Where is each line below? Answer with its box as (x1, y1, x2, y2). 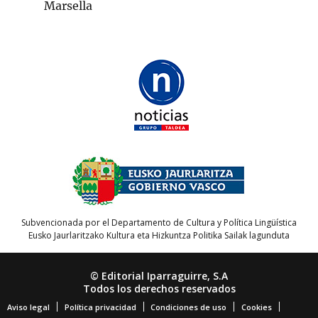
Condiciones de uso (150, 302, 227, 313)
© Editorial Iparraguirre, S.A (90, 269, 228, 283)
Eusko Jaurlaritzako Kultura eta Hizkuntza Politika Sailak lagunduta (28, 229, 290, 242)
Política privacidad (64, 302, 136, 313)
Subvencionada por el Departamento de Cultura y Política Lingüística (21, 216, 297, 229)
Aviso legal (7, 302, 50, 313)
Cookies (241, 302, 272, 313)
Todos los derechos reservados (82, 282, 236, 296)
